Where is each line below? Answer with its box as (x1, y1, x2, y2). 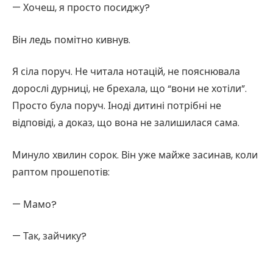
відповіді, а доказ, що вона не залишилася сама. (12, 116, 239, 130)
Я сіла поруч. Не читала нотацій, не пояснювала (12, 65, 240, 79)
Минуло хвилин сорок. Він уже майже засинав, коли (12, 148, 258, 163)
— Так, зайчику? (12, 229, 87, 244)
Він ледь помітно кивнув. (12, 32, 130, 47)
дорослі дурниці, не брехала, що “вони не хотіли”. (12, 82, 247, 96)
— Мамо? (12, 197, 57, 211)
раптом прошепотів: (12, 165, 110, 180)
